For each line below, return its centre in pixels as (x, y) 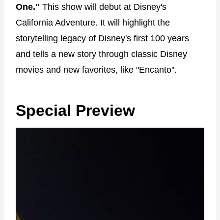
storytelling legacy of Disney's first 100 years (102, 39)
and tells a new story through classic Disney (101, 54)
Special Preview (75, 111)
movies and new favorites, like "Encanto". (96, 70)
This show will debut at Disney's (104, 7)
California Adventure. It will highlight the (93, 23)
